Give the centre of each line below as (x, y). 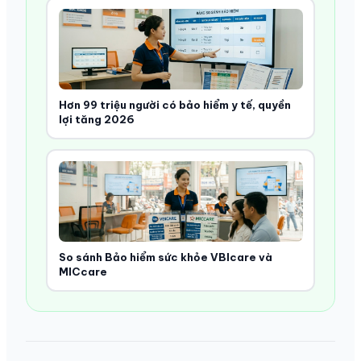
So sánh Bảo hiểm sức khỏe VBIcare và (165, 257)
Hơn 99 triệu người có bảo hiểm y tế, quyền (174, 105)
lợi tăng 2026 (96, 120)
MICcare (83, 272)
